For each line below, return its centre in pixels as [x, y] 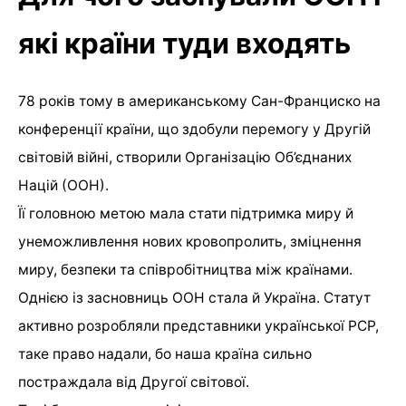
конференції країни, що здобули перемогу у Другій [194, 129]
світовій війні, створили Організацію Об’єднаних [185, 157]
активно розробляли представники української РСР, [198, 325]
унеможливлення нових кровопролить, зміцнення [190, 241]
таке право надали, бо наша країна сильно [165, 353]
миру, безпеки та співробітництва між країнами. [185, 269]
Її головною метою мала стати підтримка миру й [186, 213]
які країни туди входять [184, 43]
